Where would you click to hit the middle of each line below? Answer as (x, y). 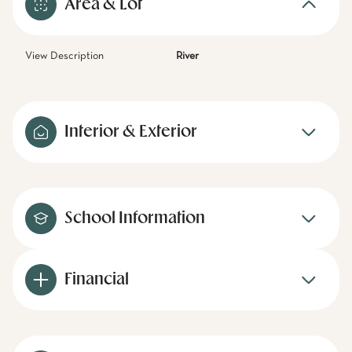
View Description (64, 56)
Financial (97, 280)
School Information (135, 218)
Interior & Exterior (131, 132)
